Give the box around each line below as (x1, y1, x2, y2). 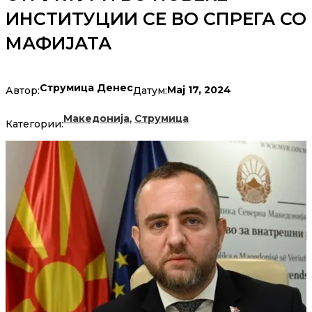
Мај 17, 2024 (167, 84, 231, 97)
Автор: (6, 84, 40, 97)
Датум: (133, 84, 167, 97)
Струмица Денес (40, 81, 133, 95)
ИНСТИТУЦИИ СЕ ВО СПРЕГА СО (6, 8, 306, 30)
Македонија (63, 112, 130, 125)
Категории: (6, 118, 63, 131)
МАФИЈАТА (6, 33, 111, 54)
